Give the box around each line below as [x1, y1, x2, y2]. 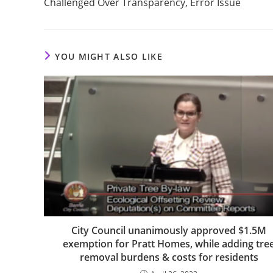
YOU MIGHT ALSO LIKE [55, 51, 163, 63]
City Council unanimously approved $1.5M [71, 224, 267, 238]
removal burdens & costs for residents [79, 250, 258, 264]
